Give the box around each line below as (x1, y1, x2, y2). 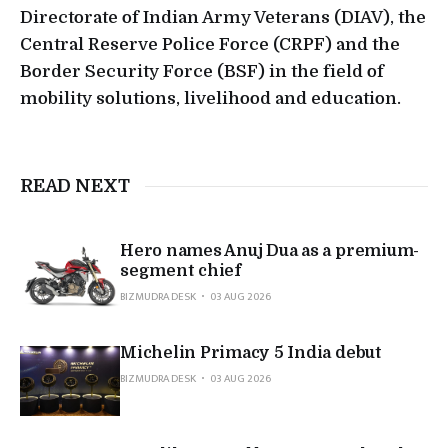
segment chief (120, 262, 241, 281)
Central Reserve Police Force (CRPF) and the (20, 35, 400, 55)
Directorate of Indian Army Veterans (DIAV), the (20, 8, 426, 28)
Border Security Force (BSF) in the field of (20, 62, 384, 82)
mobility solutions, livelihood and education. (20, 89, 401, 109)
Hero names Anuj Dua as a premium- (120, 242, 420, 261)
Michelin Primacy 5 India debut (120, 344, 382, 363)
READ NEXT (20, 176, 130, 197)
